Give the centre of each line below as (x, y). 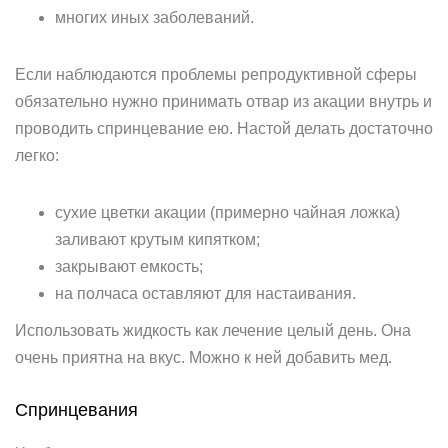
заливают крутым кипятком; (157, 239)
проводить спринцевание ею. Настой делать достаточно (224, 128)
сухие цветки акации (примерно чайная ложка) (227, 212)
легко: (37, 155)
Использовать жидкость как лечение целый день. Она (213, 330)
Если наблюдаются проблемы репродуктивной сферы (216, 74)
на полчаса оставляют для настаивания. (205, 293)
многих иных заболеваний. (154, 17)
